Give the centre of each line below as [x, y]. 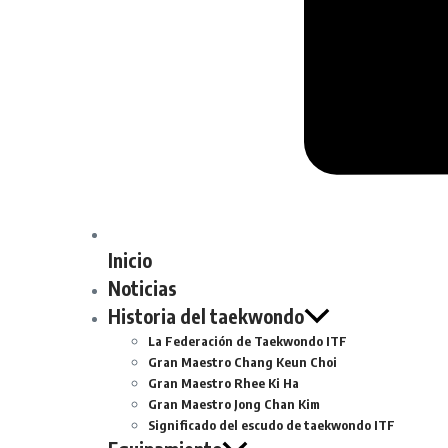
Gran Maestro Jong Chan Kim [234, 404]
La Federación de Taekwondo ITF [247, 341]
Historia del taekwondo [206, 316]
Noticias [142, 288]
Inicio [130, 260]
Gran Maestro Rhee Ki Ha [223, 383]
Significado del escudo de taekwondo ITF [271, 425]
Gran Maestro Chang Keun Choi [242, 362]
